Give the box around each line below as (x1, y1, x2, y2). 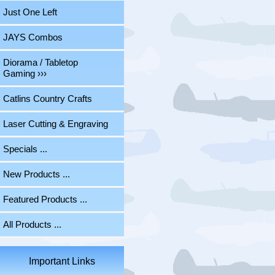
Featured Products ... (3, 195, 87, 205)
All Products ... (3, 220, 61, 230)
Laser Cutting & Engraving (3, 119, 108, 130)
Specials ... (3, 144, 47, 155)
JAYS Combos (3, 33, 63, 43)
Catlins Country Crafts (3, 94, 92, 104)
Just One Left (3, 7, 57, 18)
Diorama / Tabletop (3, 58, 78, 68)
